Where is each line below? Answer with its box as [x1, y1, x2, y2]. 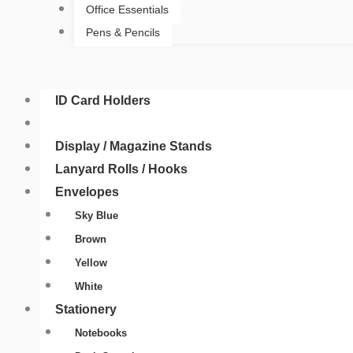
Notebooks [74, 327, 127, 340]
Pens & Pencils [85, 26, 160, 39]
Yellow [74, 257, 107, 269]
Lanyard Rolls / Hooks [55, 162, 188, 176]
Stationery [55, 303, 117, 317]
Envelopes [55, 185, 119, 199]
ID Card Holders [55, 94, 150, 108]
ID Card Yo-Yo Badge [55, 117, 181, 131]
